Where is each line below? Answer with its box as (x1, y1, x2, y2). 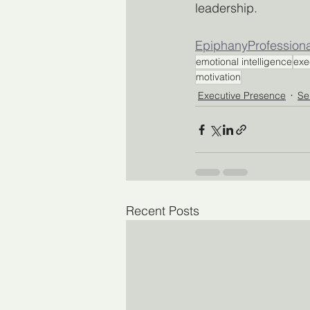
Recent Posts (126, 203, 199, 219)
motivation (196, 71, 241, 83)
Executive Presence (198, 89, 286, 102)
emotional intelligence (196, 55, 292, 68)
